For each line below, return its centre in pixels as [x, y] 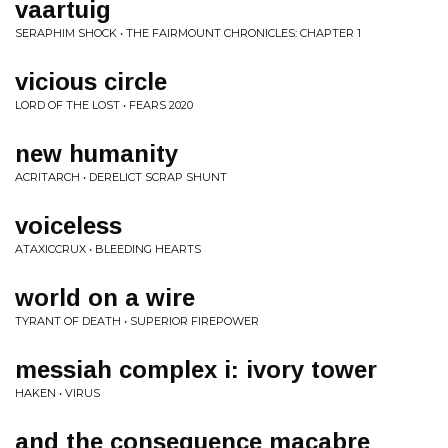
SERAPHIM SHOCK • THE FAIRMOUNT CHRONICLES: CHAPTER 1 [188, 33]
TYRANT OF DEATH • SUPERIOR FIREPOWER [137, 321]
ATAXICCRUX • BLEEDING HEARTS [108, 249]
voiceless [68, 225]
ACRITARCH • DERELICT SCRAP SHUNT [121, 177]
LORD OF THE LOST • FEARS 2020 [104, 105]
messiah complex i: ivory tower [196, 369]
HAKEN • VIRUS [57, 393]
